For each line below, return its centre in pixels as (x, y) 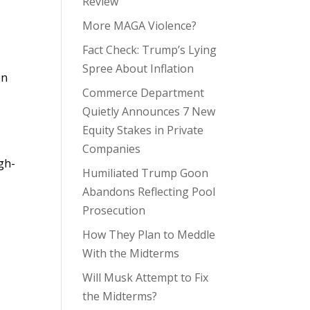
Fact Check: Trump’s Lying (150, 50)
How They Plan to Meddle (149, 235)
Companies (112, 149)
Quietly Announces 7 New (149, 111)
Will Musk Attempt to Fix (146, 277)
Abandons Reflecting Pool (149, 192)
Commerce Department (144, 93)
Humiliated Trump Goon (146, 173)
